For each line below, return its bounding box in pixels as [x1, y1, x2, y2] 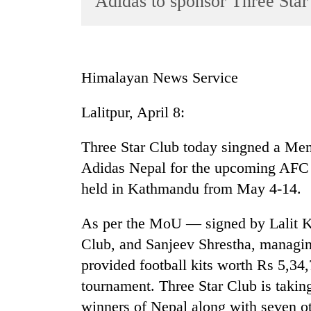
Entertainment [14, 78, 75, 90]
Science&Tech [14, 132, 78, 144]
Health [14, 213, 43, 225]
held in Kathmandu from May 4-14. [81, 180, 301, 198]
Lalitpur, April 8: [81, 103, 185, 121]
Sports [14, 51, 42, 62]
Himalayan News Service [81, 69, 238, 87]
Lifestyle [14, 105, 52, 117]
